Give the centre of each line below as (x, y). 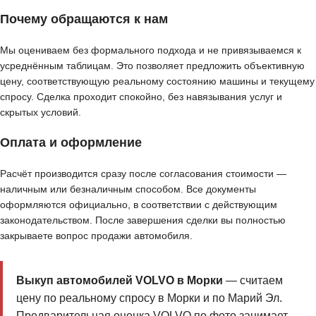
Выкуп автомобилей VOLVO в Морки (119, 280)
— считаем (253, 280)
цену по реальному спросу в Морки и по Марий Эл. (149, 298)
